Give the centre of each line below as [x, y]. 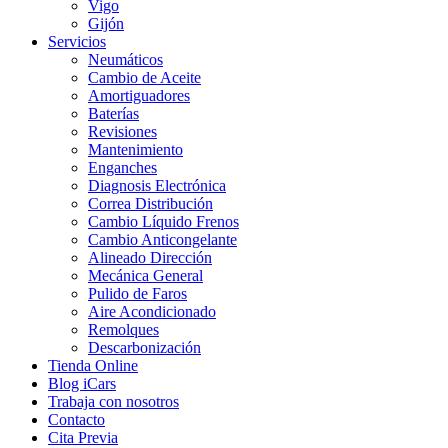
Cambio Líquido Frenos [163, 221]
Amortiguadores [139, 95]
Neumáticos [125, 59]
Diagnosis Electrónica [157, 185]
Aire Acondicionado [152, 311]
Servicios [77, 41]
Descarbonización [144, 347]
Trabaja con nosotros [113, 401]
